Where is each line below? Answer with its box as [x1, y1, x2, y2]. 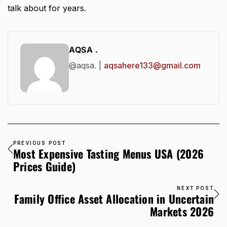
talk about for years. [8, 3, 86, 14]
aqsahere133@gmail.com [104, 60, 201, 71]
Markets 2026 [150, 203, 214, 220]
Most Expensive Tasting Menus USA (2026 [13, 145, 204, 162]
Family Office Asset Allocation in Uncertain [14, 191, 214, 207]
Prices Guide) [13, 158, 76, 175]
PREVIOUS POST [13, 140, 66, 146]
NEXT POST [177, 185, 214, 192]
